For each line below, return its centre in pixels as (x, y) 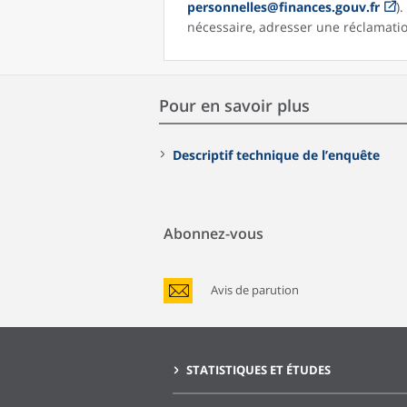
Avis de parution (255, 289)
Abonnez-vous (213, 233)
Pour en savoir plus (234, 105)
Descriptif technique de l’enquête (276, 154)
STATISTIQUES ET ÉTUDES (258, 369)
